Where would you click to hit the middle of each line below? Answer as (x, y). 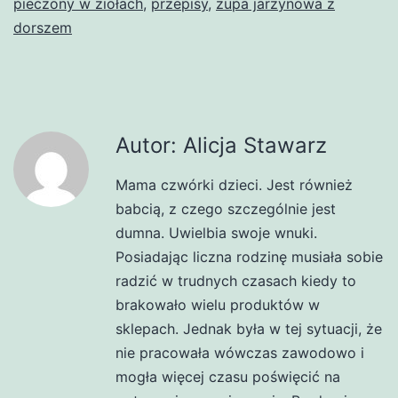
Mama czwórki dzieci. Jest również (234, 184)
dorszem (43, 27)
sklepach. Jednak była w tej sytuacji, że (249, 328)
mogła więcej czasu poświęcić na (228, 376)
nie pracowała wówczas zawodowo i (240, 352)
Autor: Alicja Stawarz (221, 145)
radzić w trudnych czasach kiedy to (236, 280)
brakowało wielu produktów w (218, 304)
